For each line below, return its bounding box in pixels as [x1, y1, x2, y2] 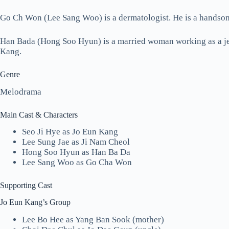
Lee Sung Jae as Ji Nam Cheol [22, 137, 130, 147]
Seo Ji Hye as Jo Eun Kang [22, 127, 118, 137]
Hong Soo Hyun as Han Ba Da [22, 147, 130, 157]
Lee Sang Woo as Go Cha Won [22, 157, 132, 168]
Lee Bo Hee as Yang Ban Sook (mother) [22, 214, 164, 224]
